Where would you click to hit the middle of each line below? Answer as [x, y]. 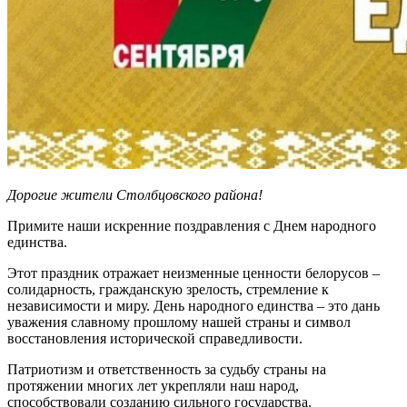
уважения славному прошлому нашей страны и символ [179, 322]
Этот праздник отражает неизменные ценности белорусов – [194, 273]
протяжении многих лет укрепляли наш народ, [153, 385]
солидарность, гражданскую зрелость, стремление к [168, 289]
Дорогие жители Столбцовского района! [135, 194]
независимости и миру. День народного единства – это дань [194, 305]
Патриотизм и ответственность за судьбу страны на [167, 369]
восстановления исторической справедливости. [155, 338]
